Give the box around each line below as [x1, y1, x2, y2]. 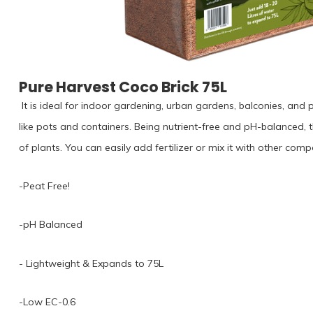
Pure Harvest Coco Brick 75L [19, 77, 227, 97]
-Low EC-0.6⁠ [19, 295, 75, 308]
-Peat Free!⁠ [19, 180, 70, 193]
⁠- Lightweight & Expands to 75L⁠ [19, 256, 163, 270]
